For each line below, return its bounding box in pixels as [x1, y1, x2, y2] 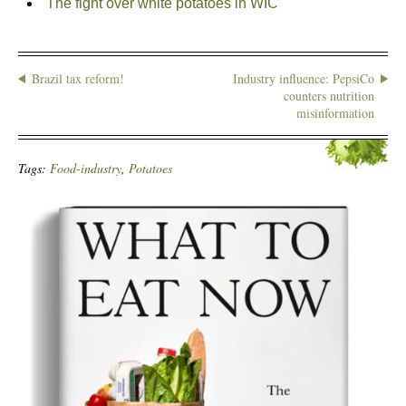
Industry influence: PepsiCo [233, 70, 374, 88]
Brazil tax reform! [32, 70, 124, 88]
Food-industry [50, 159, 121, 178]
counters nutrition [284, 87, 374, 105]
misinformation [296, 104, 374, 122]
